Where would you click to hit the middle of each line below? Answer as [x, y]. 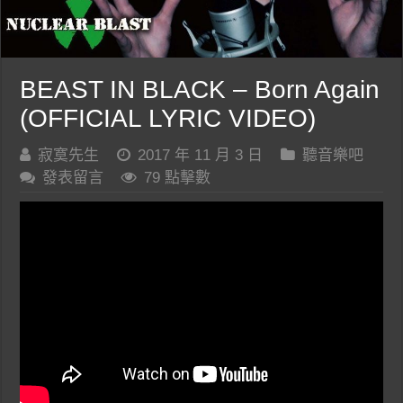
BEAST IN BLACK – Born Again [200, 89]
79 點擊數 [178, 177]
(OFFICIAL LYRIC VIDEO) [168, 118]
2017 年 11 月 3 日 [201, 155]
